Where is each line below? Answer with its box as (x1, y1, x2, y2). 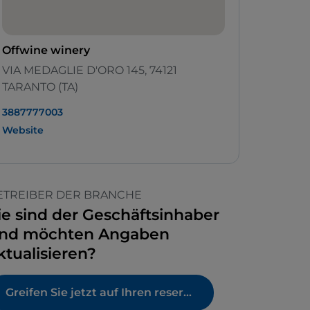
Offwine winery (2, 44, 90, 57)
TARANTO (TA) (2, 80, 78, 94)
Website (2, 124, 44, 137)
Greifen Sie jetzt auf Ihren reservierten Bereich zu (183, 286, 192, 300)
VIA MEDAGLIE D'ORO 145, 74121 (2, 64, 177, 77)
